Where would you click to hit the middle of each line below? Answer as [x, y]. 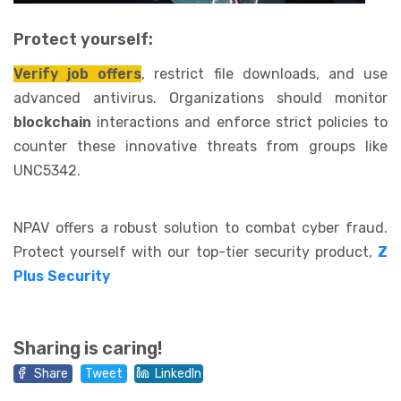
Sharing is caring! [88, 348]
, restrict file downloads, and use [265, 73]
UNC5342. [47, 170]
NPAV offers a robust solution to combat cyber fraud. [200, 227]
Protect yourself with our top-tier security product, [196, 252]
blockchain [55, 122]
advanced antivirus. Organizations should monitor [200, 98]
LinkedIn [179, 374]
